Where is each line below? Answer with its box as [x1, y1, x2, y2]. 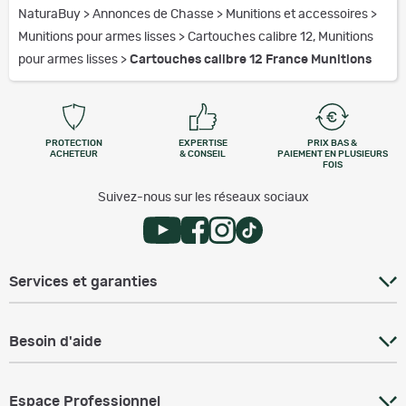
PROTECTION [44, 139, 102, 149]
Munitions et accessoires [226, 8, 371, 22]
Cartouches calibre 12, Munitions [188, 31, 373, 44]
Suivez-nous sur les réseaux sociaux [97, 191, 309, 205]
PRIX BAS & [307, 139, 358, 149]
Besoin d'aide [9, 334, 101, 350]
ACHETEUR [49, 150, 98, 159]
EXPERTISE [178, 139, 227, 149]
